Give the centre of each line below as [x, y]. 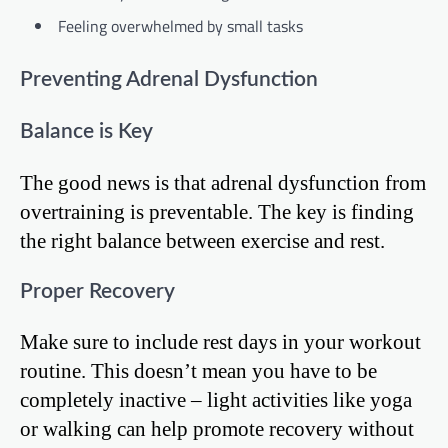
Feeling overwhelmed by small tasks [180, 26]
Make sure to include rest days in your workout [220, 342]
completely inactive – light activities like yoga [216, 400]
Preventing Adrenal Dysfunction [169, 80]
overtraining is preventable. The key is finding [217, 211]
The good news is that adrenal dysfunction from [223, 182]
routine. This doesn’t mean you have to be [198, 371]
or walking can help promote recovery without [217, 429]
